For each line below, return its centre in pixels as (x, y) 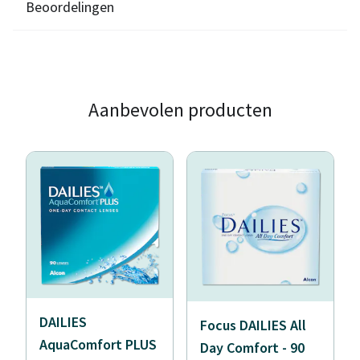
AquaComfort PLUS (98, 344)
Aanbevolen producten (180, 110)
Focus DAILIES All (253, 325)
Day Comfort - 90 (252, 348)
